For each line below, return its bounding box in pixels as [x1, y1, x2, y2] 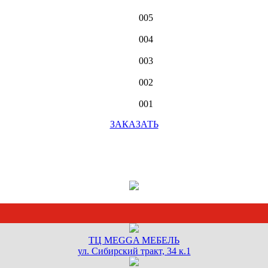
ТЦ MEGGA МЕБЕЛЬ [89, 235, 179, 246]
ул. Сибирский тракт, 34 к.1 [77, 246, 191, 257]
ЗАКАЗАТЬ [109, 118, 159, 129]
